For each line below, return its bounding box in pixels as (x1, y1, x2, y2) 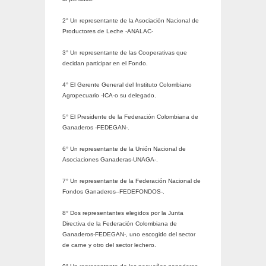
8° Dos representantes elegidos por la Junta (62, 210, 183, 217)
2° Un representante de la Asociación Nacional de (62, 17, 199, 24)
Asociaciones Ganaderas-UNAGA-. (62, 156, 158, 163)
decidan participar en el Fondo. (62, 60, 148, 67)
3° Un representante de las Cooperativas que (62, 49, 187, 56)
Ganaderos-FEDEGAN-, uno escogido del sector (62, 231, 195, 238)
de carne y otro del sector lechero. (62, 242, 156, 249)
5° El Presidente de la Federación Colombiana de (62, 113, 198, 121)
